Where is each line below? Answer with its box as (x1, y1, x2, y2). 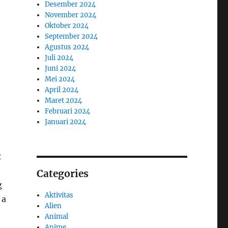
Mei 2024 (45, 74, 75, 83)
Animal (45, 212, 69, 221)
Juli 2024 (45, 53, 74, 62)
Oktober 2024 (45, 21, 89, 30)
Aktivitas (45, 190, 74, 199)
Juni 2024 (45, 64, 76, 73)
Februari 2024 (45, 106, 91, 116)
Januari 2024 (45, 117, 87, 126)
